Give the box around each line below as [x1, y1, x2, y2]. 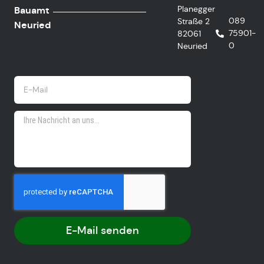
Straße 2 [177, 16, 210, 27]
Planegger [177, 4, 216, 14]
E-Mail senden [66, 224, 139, 237]
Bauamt [14, 4, 49, 16]
